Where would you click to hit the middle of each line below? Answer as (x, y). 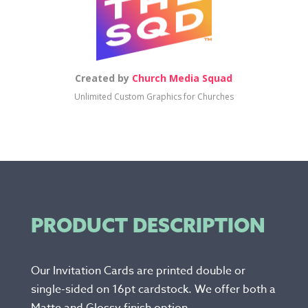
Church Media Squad (183, 78)
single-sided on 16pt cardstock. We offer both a (153, 290)
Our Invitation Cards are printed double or (138, 271)
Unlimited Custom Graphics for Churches (154, 97)
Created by (104, 78)
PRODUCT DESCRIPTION (148, 225)
